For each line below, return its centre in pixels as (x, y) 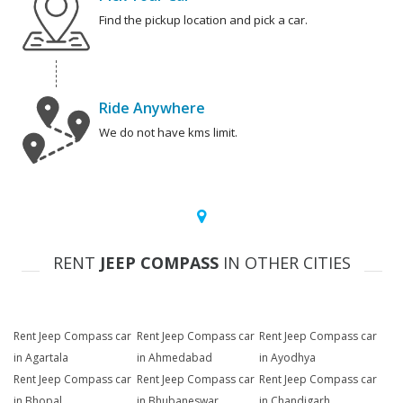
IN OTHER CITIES (284, 263)
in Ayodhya (288, 358)
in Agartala (41, 358)
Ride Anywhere (152, 108)
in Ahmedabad (174, 358)
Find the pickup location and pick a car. (203, 20)
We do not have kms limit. (168, 133)
